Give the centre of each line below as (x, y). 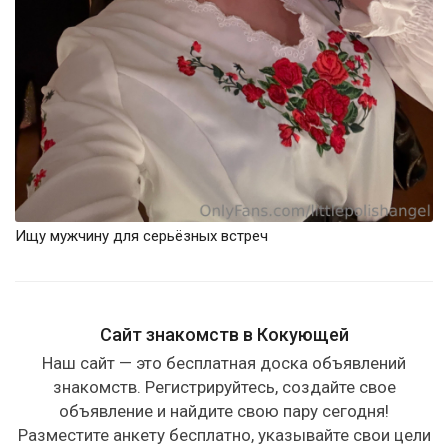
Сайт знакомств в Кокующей (224, 335)
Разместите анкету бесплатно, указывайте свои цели (224, 435)
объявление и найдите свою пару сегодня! (224, 411)
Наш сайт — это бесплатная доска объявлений (224, 363)
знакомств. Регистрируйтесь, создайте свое (224, 387)
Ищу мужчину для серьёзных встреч (141, 236)
